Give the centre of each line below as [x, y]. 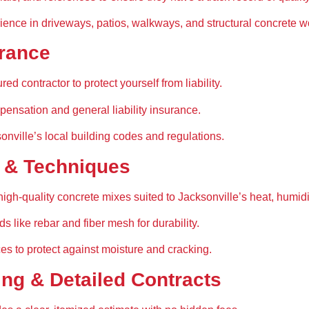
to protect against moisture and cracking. [112, 250]
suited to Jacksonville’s [190, 197]
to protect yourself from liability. [146, 83]
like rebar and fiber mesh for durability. [105, 223]
